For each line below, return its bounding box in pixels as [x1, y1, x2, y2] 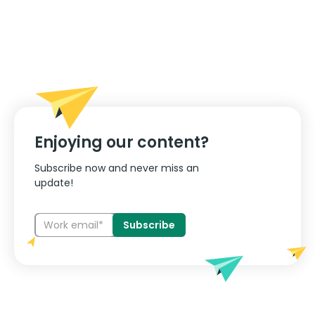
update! [34, 176, 73, 190]
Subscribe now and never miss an [34, 161, 199, 175]
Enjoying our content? [34, 131, 209, 153]
